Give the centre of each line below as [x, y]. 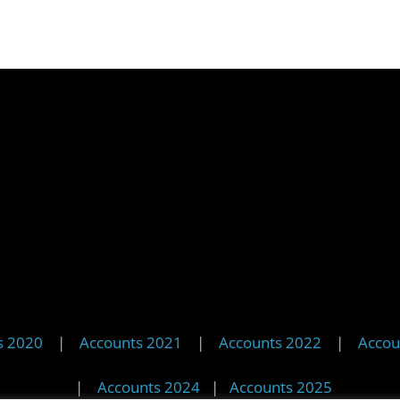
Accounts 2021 [130, 342]
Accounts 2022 [270, 342]
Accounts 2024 [150, 387]
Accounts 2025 [281, 387]
